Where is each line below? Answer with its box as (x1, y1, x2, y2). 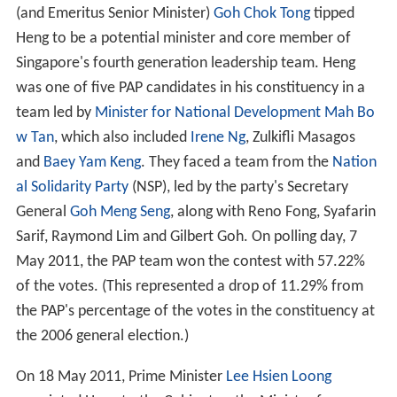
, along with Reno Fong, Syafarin (169, 204, 376, 222)
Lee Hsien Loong (225, 369, 331, 386)
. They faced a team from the (140, 154, 332, 172)
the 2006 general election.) (15, 328, 189, 346)
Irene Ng (190, 129, 245, 147)
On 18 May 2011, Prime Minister (15, 369, 226, 386)
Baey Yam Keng (43, 154, 141, 172)
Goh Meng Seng (69, 204, 170, 222)
